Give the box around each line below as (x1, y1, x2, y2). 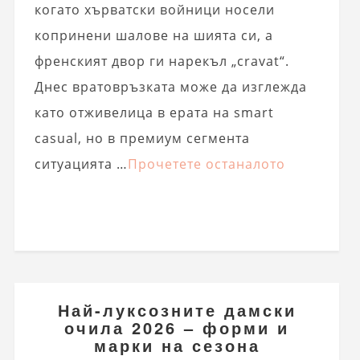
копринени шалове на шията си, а (34, 27, 273, 45)
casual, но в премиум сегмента (34, 129, 250, 148)
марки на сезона (93, 333, 260, 357)
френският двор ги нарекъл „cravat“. (34, 52, 289, 71)
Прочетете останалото (127, 155, 285, 174)
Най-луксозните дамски (57, 297, 297, 321)
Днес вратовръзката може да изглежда (34, 78, 307, 96)
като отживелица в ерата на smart (34, 104, 274, 122)
